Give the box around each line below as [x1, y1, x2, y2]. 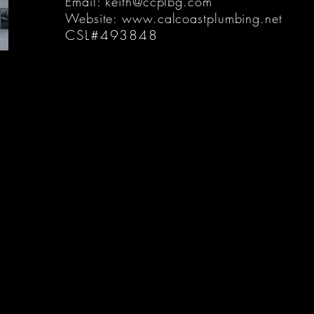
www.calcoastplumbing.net [122, 10, 282, 27]
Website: [65, 10, 123, 27]
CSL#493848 [65, 26, 158, 44]
